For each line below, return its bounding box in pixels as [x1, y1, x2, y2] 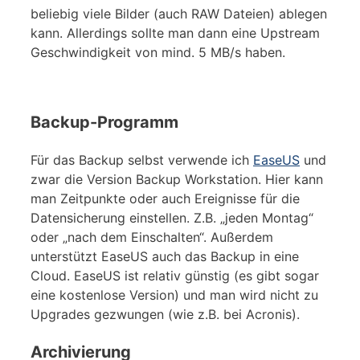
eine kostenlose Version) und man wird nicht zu [31, 286, 318, 303]
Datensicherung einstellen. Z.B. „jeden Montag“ [31, 209, 313, 226]
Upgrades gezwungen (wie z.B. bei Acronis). [31, 305, 300, 322]
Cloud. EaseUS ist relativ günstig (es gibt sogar [31, 267, 319, 284]
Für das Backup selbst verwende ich [31, 151, 253, 168]
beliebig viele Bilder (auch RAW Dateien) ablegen [31, 5, 327, 22]
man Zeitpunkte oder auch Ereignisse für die [31, 190, 300, 207]
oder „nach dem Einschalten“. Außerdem [31, 228, 273, 245]
